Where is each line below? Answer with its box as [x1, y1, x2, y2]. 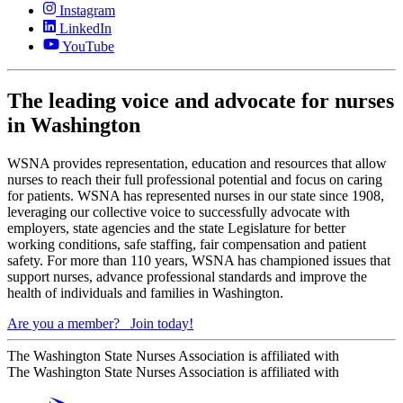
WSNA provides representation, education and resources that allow [7, 156, 387, 172]
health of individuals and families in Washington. [7, 285, 283, 301]
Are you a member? [7, 316, 120, 332]
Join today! [130, 316, 193, 332]
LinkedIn [59, 21, 112, 37]
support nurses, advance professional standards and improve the [7, 269, 367, 285]
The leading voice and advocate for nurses [7, 89, 394, 113]
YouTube [62, 39, 114, 55]
